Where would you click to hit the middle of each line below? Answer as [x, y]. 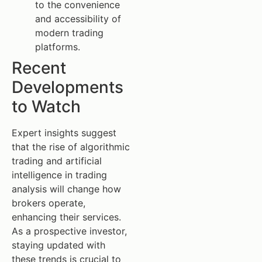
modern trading [69, 32]
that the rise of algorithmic [71, 146]
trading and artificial [57, 161]
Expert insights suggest [64, 132]
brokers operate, [49, 203]
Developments [68, 87]
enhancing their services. [66, 217]
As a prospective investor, [69, 231]
